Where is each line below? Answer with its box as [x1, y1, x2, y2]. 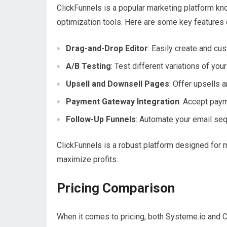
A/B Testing [66, 61, 111, 71]
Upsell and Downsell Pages [66, 79, 169, 89]
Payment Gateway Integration [66, 97, 179, 106]
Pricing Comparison [57, 180, 175, 196]
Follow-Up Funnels [66, 115, 136, 124]
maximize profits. [57, 155, 118, 164]
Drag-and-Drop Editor [66, 44, 148, 53]
